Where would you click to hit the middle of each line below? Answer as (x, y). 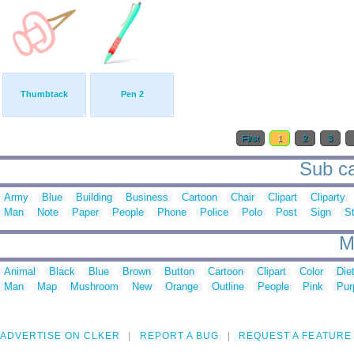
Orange (182, 287)
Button (179, 272)
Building (94, 198)
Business (147, 198)
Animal (20, 272)
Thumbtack (44, 94)
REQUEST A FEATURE (295, 336)
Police (214, 213)
